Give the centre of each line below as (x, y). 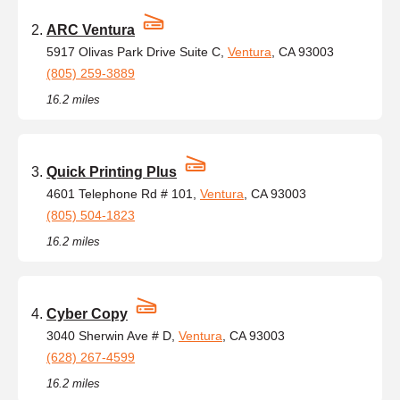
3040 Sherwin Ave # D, (112, 335)
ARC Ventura (91, 29)
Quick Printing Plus (112, 171)
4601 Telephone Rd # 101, (123, 193)
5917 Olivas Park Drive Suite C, (137, 51)
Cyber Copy (87, 313)
